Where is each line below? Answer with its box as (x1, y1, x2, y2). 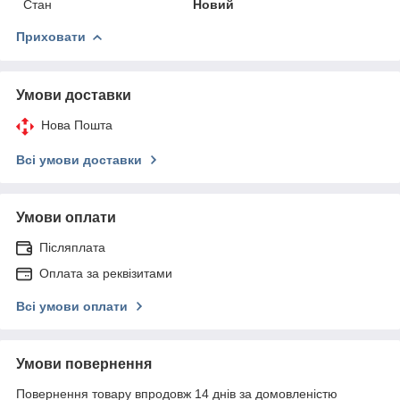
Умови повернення (16, 355, 152, 371)
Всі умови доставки (16, 152, 142, 167)
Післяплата (39, 239, 105, 254)
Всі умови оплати (16, 298, 128, 313)
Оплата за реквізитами (39, 265, 172, 280)
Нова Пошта (41, 117, 112, 132)
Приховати (16, 29, 86, 44)
